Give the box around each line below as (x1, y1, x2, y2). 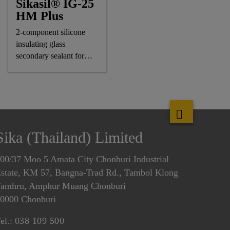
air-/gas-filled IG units (15, 63, 87, 72)
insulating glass (15, 40, 65, 48)
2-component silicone (15, 28, 85, 36)
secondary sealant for (15, 51, 84, 60)
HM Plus (15, 9, 63, 23)
